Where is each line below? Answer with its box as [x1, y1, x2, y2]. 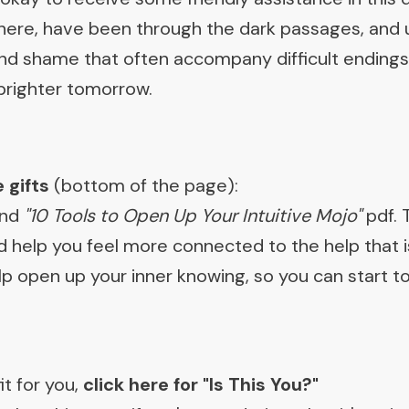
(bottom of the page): [49, 173, 238, 197]
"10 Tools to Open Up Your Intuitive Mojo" [24, 204, 362, 227]
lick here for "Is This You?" [94, 372, 319, 396]
